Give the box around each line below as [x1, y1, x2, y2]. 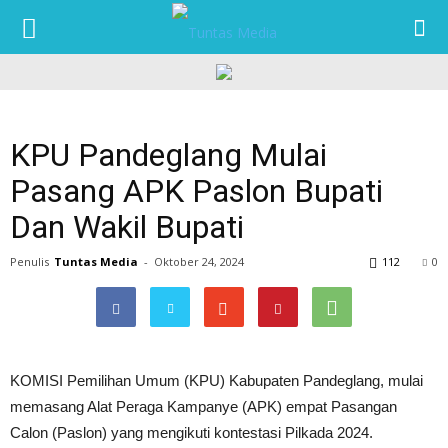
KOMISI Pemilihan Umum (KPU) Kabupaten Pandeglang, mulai [10, 372, 423, 389]
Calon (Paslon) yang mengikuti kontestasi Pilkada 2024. [10, 424, 373, 441]
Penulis [10, 254, 49, 269]
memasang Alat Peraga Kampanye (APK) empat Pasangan [10, 398, 397, 415]
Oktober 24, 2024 [154, 254, 244, 269]
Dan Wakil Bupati [10, 208, 244, 246]
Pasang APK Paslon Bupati [10, 172, 383, 210]
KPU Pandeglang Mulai [10, 136, 327, 174]
